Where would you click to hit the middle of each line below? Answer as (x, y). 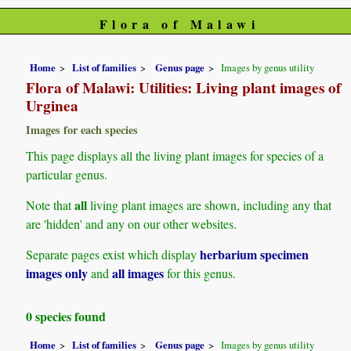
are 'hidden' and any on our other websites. (132, 223)
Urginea (52, 105)
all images (138, 273)
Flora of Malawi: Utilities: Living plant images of (184, 87)
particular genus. (67, 174)
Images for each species (82, 129)
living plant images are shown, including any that (210, 204)
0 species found (66, 317)
